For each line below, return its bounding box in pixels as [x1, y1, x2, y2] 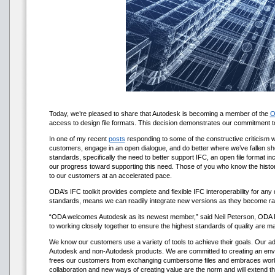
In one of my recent [48, 134, 109, 142]
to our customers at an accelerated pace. [48, 171, 172, 179]
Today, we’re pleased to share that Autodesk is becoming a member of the [48, 109, 270, 117]
